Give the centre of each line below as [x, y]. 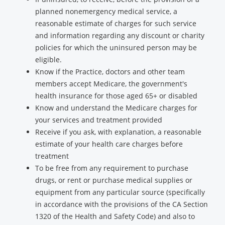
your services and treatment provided [99, 120]
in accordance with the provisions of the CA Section [122, 204]
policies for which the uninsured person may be [116, 47]
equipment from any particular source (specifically [120, 192]
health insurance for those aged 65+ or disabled [116, 96]
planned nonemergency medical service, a [106, 11]
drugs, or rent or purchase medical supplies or [114, 180]
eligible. [48, 60]
